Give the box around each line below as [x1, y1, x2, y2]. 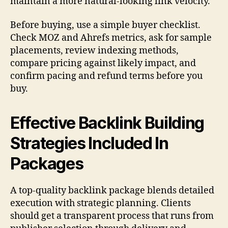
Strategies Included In [10, 133, 168, 154]
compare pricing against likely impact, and [10, 58, 196, 70]
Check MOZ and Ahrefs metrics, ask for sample [10, 32, 212, 44]
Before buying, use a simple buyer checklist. [10, 19, 201, 32]
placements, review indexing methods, [10, 45, 179, 57]
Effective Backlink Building [10, 113, 205, 133]
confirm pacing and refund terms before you [10, 70, 203, 82]
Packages [10, 154, 83, 174]
